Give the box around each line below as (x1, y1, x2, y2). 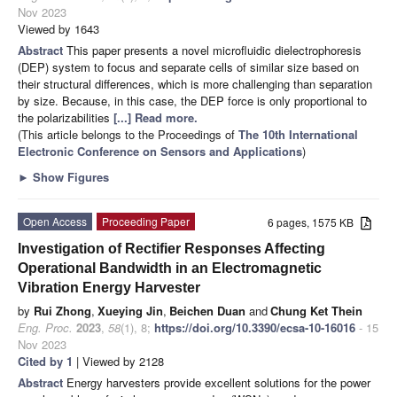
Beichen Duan (169, 301, 245, 319)
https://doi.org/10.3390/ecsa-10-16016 (154, 318, 355, 336)
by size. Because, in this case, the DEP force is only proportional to (18, 91, 367, 109)
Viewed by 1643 (18, 19, 99, 37)
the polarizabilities (18, 108, 113, 126)
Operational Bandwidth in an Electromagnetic (18, 260, 322, 276)
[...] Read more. (113, 108, 198, 126)
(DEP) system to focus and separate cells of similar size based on (18, 58, 359, 75)
